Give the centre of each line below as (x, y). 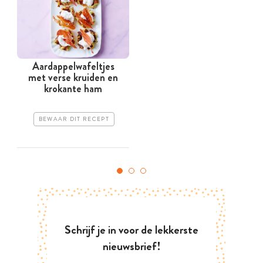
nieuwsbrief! (131, 247)
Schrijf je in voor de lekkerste (131, 230)
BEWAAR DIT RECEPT (74, 119)
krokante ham (73, 89)
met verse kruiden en (73, 78)
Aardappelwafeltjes (73, 67)
